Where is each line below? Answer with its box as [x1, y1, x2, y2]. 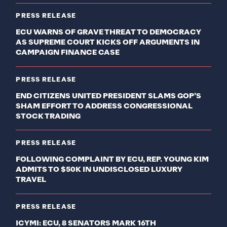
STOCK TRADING [16, 112, 81, 120]
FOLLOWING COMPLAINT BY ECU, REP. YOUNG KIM [16, 156, 209, 164]
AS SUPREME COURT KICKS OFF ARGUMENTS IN [16, 39, 200, 47]
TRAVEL [16, 176, 47, 184]
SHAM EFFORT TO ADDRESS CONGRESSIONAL [16, 102, 193, 110]
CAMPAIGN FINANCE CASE [16, 49, 120, 57]
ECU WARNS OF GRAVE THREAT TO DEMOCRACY [16, 29, 202, 36]
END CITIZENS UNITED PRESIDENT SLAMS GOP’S [16, 92, 202, 100]
